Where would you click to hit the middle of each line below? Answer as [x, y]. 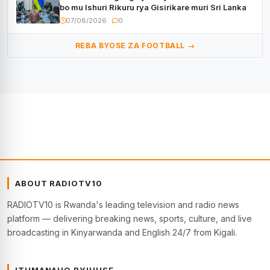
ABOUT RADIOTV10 [59, 183]
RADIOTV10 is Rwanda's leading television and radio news [123, 204]
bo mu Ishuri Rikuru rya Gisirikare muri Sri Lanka [153, 7]
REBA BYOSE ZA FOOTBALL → [135, 45]
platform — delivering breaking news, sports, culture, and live [130, 218]
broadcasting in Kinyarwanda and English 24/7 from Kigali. [122, 232]
